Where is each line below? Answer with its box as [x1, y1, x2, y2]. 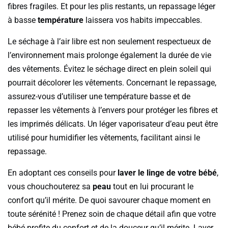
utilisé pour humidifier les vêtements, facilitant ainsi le [8, 132, 200, 142]
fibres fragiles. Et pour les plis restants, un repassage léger [8, 1, 215, 11]
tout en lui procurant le [111, 181, 193, 191]
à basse [8, 15, 38, 25]
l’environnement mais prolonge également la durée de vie [8, 50, 211, 60]
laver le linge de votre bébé [118, 167, 217, 178]
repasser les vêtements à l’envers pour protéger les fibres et [8, 105, 218, 115]
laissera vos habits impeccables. [83, 15, 202, 25]
